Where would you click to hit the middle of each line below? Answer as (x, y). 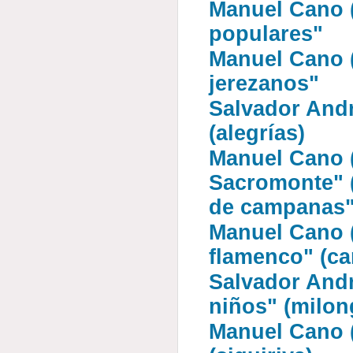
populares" (266, 34)
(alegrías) (257, 133)
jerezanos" (264, 84)
